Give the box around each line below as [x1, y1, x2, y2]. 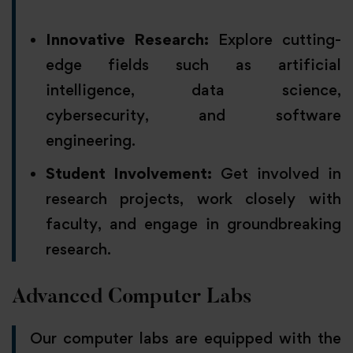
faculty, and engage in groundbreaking [45, 214, 341, 234]
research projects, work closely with [45, 189, 341, 209]
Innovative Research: [45, 30, 210, 50]
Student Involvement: [45, 164, 213, 184]
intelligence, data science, [45, 80, 341, 100]
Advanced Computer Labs [12, 288, 252, 309]
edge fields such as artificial [45, 55, 341, 75]
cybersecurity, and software [45, 106, 341, 125]
